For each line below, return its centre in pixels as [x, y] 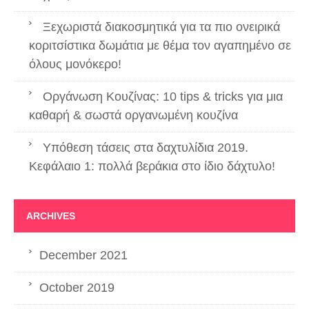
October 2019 [77, 287]
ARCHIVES [51, 216]
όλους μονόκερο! [75, 64]
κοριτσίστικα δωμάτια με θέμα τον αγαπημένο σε [160, 45]
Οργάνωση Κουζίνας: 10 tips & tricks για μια [163, 96]
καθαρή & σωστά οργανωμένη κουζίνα [133, 115]
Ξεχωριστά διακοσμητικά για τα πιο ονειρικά [161, 27]
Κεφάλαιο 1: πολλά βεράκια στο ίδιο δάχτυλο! [152, 166]
